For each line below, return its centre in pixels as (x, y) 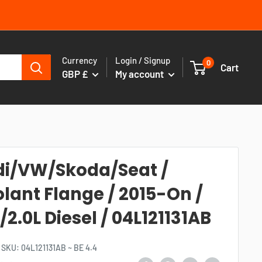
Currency (80, 60)
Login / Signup (143, 60)
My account (140, 73)
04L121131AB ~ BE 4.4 (59, 247)
